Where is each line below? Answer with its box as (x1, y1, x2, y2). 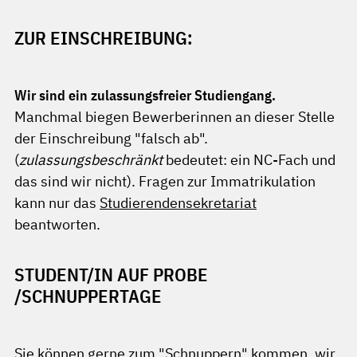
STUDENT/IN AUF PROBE (14, 263, 208, 286)
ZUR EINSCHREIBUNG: (14, 26, 192, 49)
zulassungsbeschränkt (19, 151, 163, 169)
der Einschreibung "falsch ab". (14, 129, 208, 147)
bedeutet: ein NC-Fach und (163, 151, 335, 169)
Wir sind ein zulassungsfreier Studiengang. (14, 86, 276, 104)
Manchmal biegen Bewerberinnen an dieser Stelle (14, 108, 335, 126)
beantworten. (14, 215, 100, 233)
